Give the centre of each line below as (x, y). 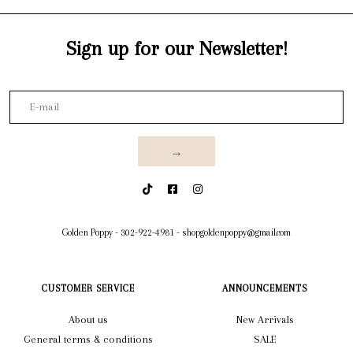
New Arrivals (265, 319)
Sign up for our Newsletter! (176, 48)
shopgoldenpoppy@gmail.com (236, 232)
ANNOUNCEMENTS (265, 288)
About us (88, 319)
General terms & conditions (88, 339)
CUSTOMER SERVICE (88, 288)
